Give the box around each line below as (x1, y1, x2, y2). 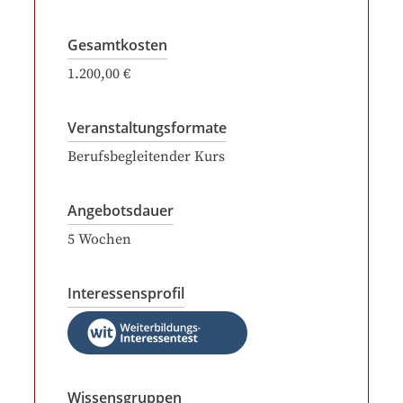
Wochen (78, 230, 131, 248)
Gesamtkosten (67, 35, 167, 55)
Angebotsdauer (67, 201, 174, 220)
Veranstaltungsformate (67, 118, 227, 138)
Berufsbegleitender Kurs (67, 148, 225, 166)
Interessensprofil (67, 283, 184, 303)
